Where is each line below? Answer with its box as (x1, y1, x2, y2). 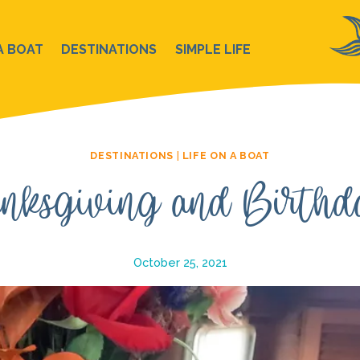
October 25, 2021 (133, 255, 227, 269)
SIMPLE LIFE (174, 41, 251, 57)
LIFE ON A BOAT (182, 149, 270, 162)
